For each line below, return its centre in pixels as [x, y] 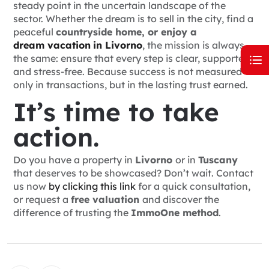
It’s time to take [116, 112]
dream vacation [52, 45]
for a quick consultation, [193, 186]
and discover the [181, 200]
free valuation [107, 200]
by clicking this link [92, 186]
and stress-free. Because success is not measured [128, 72]
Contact [235, 173]
